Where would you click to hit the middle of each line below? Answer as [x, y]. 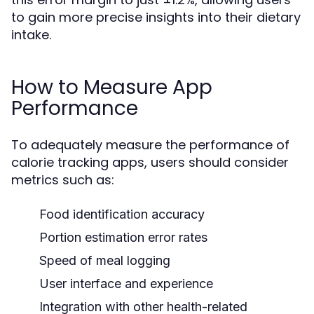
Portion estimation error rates [123, 237]
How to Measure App [112, 87]
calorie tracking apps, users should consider [150, 162]
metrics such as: [63, 180]
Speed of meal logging [105, 260]
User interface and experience [126, 284]
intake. [31, 35]
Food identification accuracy [122, 214]
